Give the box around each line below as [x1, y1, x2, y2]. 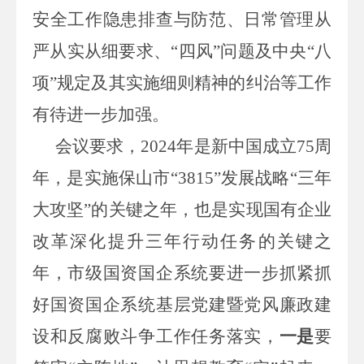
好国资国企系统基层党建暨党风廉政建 [32, 294, 331, 314]
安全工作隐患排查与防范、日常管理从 [32, 9, 331, 29]
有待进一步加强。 [32, 104, 169, 124]
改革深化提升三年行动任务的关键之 [32, 231, 331, 251]
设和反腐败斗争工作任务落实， [32, 326, 279, 346]
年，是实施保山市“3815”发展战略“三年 [32, 167, 331, 188]
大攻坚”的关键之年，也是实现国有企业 [32, 199, 331, 219]
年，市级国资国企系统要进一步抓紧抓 [32, 262, 331, 283]
